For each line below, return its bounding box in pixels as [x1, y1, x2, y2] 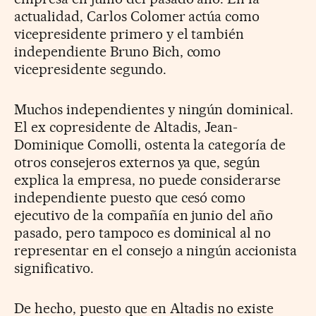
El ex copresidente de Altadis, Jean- [14, 118, 238, 135]
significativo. [14, 259, 94, 276]
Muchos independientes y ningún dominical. [14, 100, 294, 118]
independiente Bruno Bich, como [14, 42, 221, 60]
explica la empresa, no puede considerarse [14, 171, 281, 188]
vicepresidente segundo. [14, 60, 166, 78]
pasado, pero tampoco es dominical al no [14, 224, 272, 241]
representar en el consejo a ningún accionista [14, 241, 298, 259]
